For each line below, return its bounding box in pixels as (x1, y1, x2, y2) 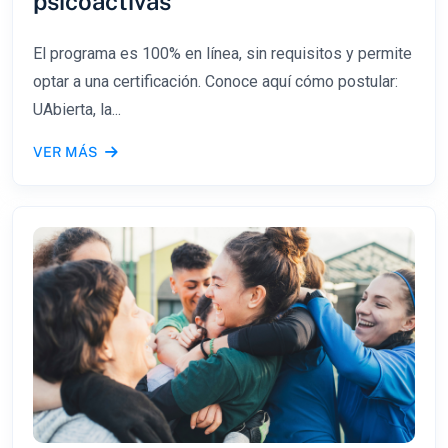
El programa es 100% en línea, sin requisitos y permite (33, 43, 412, 63)
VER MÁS (33, 143, 97, 160)
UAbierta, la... (33, 99, 121, 119)
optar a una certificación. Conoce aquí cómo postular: (33, 71, 398, 91)
